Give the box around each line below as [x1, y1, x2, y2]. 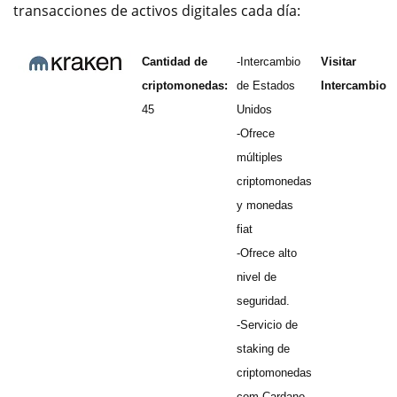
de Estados [237, 79, 295, 92]
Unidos [237, 103, 272, 116]
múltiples [237, 151, 283, 164]
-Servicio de [237, 318, 298, 331]
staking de [237, 342, 290, 355]
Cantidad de [142, 55, 207, 68]
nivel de [237, 270, 276, 284]
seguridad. [237, 294, 290, 307]
